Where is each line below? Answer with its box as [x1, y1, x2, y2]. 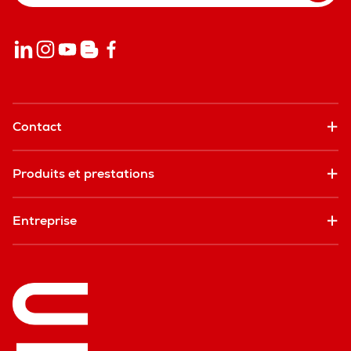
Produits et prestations [13, 165, 154, 183]
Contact [13, 118, 62, 136]
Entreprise [13, 212, 77, 230]
